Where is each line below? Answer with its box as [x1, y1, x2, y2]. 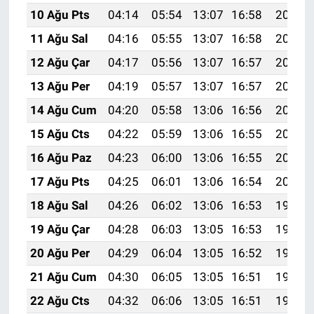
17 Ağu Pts [29, 175, 90, 189]
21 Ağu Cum [29, 270, 97, 285]
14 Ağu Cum [29, 103, 97, 118]
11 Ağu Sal [29, 32, 88, 46]
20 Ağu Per [29, 246, 90, 261]
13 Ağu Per [29, 79, 90, 94]
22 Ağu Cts [29, 294, 90, 308]
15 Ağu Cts [29, 127, 90, 142]
